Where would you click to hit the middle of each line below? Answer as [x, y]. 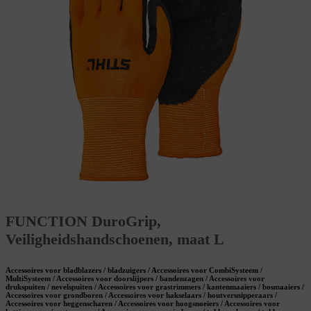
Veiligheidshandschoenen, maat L [115, 239]
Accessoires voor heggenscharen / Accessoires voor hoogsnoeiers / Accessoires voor [143, 304]
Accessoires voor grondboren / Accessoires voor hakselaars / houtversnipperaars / [141, 295]
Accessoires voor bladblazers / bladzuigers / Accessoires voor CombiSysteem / [134, 270]
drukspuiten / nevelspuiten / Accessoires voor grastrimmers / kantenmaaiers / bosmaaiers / [155, 287]
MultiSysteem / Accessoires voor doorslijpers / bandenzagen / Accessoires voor [135, 279]
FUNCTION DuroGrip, [83, 221]
